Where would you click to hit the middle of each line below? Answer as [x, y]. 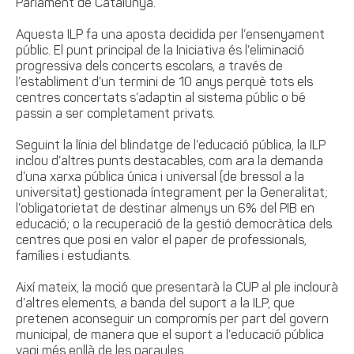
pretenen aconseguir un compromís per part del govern [172, 320]
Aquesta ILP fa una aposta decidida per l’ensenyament [170, 36]
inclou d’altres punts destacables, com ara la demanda [169, 162]
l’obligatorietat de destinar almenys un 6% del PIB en [165, 209]
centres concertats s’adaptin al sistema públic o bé [161, 99]
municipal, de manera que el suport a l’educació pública [170, 336]
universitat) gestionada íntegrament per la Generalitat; [172, 194]
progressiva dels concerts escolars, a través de [149, 67]
